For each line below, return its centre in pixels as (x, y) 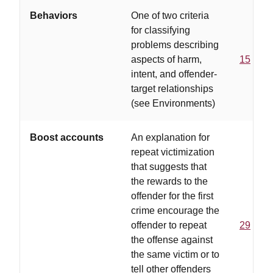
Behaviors (54, 16)
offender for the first (172, 196)
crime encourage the (175, 211)
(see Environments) (173, 103)
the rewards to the (169, 181)
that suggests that (169, 167)
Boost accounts (67, 137)
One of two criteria (170, 16)
